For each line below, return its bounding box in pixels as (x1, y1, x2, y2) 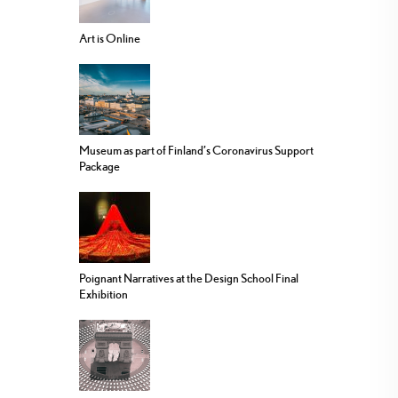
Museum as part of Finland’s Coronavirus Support (79, 142, 314, 157)
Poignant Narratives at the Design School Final (79, 270, 298, 285)
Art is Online (79, 30, 140, 45)
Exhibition (79, 286, 128, 301)
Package (79, 158, 120, 173)
